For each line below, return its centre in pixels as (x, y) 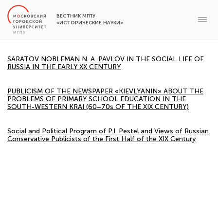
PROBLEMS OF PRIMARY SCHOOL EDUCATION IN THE (97, 99)
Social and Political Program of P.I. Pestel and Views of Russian (108, 131)
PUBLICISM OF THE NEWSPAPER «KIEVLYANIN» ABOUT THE (105, 91)
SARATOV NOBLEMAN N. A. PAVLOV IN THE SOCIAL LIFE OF (106, 59)
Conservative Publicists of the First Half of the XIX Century (101, 139)
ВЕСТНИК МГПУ (76, 16)
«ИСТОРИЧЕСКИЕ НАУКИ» (90, 23)
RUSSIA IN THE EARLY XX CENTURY (64, 67)
